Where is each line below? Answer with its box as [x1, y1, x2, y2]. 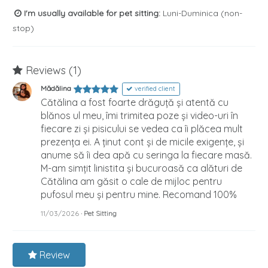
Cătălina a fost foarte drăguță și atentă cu [41, 96, 229, 108]
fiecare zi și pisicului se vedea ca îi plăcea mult [41, 122, 243, 135]
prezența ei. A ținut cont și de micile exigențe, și [41, 135, 244, 148]
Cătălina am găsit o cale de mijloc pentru [41, 175, 222, 187]
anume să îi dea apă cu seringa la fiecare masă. [41, 148, 252, 161]
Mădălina [41, 84, 71, 93]
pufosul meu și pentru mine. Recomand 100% [41, 188, 237, 200]
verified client [133, 84, 176, 93]
